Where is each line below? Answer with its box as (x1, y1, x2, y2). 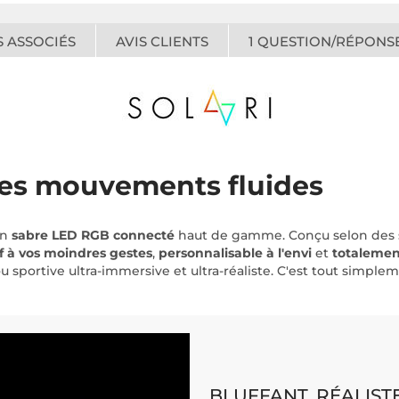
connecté (113, 227, 175, 243)
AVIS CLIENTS (116, 33, 208, 50)
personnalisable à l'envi (155, 245, 312, 261)
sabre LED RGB (12, 227, 110, 243)
